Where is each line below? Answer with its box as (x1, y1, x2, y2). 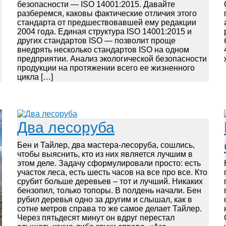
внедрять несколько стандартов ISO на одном (17, 45, 189, 54)
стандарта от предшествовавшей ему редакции (17, 18, 196, 27)
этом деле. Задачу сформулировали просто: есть (17, 158, 201, 167)
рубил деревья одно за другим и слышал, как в (17, 195, 192, 204)
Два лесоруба (17, 119, 115, 136)
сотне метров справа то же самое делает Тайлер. (17, 204, 202, 213)
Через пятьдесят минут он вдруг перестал (17, 213, 175, 222)
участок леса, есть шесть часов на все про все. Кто (17, 167, 207, 177)
